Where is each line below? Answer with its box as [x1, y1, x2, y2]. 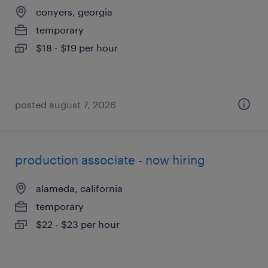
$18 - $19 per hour [36, 42, 118, 53]
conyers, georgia [36, 6, 112, 17]
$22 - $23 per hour [36, 218, 120, 230]
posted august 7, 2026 [15, 99, 116, 110]
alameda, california [36, 182, 123, 194]
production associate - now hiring [15, 153, 205, 167]
